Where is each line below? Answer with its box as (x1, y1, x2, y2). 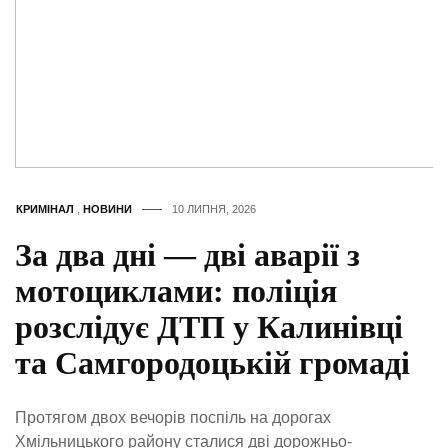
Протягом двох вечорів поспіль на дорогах (15, 409, 331, 427)
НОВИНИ (83, 203, 132, 216)
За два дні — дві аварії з (15, 237, 360, 274)
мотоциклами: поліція (15, 273, 337, 310)
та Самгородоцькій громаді (15, 345, 410, 382)
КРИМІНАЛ (16, 203, 74, 216)
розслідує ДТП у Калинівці (15, 309, 403, 346)
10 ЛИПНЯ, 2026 (172, 203, 256, 216)
